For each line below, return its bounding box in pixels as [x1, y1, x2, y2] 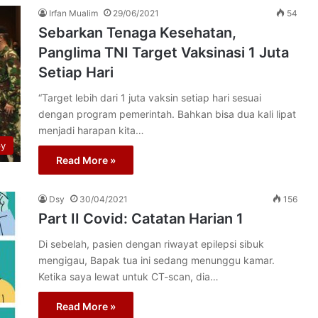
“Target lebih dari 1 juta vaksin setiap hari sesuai [38, 91, 261, 104]
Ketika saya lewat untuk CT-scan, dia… [38, 270, 219, 283]
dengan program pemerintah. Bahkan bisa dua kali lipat [38, 107, 296, 120]
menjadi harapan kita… [38, 124, 144, 136]
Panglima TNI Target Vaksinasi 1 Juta [38, 43, 289, 61]
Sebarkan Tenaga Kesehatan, [38, 23, 236, 41]
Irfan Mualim [49, 7, 98, 18]
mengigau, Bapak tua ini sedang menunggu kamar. [38, 253, 275, 266]
